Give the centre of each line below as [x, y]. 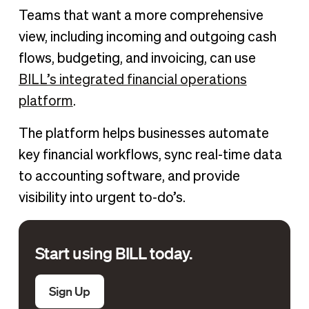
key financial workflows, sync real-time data [150, 156]
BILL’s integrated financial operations [132, 80]
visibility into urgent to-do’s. [103, 198]
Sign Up [69, 291]
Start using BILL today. [113, 253]
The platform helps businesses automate [143, 134]
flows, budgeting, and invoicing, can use [137, 59]
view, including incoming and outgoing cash [147, 38]
